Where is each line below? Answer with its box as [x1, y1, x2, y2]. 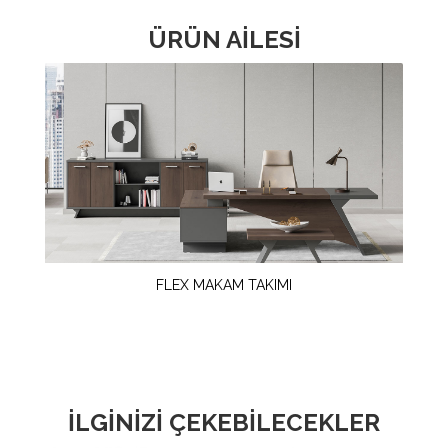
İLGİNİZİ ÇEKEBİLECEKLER [68, 408, 380, 438]
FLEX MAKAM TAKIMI [156, 277, 292, 294]
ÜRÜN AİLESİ [147, 25, 301, 55]
